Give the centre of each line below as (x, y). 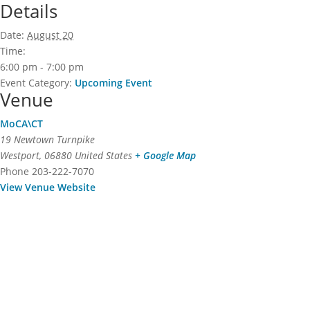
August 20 (50, 35)
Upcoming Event (113, 82)
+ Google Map (165, 155)
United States (103, 155)
